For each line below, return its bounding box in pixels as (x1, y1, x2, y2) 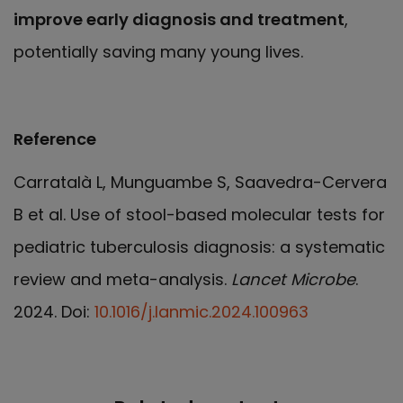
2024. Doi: (13, 300, 94, 324)
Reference (13, 127, 96, 150)
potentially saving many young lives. (13, 40, 303, 63)
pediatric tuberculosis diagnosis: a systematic (13, 236, 385, 259)
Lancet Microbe (231, 268, 355, 291)
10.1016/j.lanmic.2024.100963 (94, 300, 309, 324)
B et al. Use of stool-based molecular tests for (13, 203, 385, 227)
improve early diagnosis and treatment (13, 7, 345, 31)
